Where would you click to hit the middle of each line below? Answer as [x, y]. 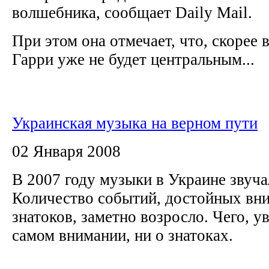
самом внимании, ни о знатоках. [125, 235]
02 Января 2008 [66, 151]
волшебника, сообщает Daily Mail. [134, 12]
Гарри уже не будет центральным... [133, 59]
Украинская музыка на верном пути [135, 123]
